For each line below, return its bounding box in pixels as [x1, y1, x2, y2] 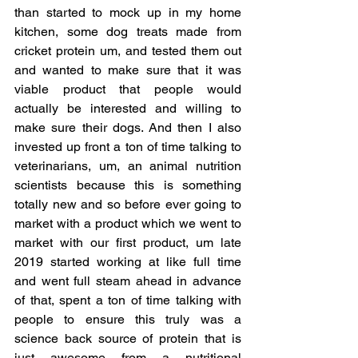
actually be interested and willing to [14, 100, 241, 116]
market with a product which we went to [14, 215, 241, 231]
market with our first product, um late [14, 234, 241, 250]
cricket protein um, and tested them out [14, 42, 241, 58]
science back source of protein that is [14, 330, 241, 346]
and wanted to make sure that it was [14, 62, 241, 78]
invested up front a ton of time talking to [14, 138, 241, 154]
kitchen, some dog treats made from [14, 23, 241, 39]
